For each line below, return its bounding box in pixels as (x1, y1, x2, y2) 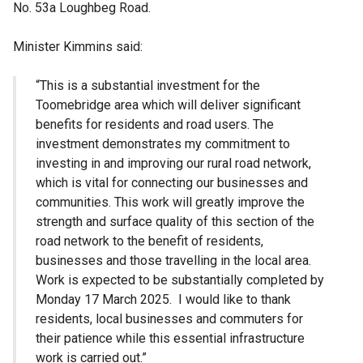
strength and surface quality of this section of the (36, 213, 314, 229)
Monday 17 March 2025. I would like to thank (36, 291, 291, 307)
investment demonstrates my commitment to (36, 135, 290, 152)
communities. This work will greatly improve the (36, 194, 305, 210)
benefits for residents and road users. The (36, 116, 274, 132)
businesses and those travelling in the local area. (36, 252, 311, 268)
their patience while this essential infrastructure (36, 330, 305, 346)
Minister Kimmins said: (13, 38, 146, 54)
